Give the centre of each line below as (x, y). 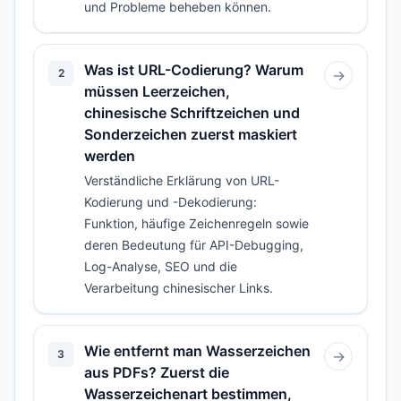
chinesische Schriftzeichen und (192, 113)
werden (110, 156)
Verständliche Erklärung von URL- (182, 180)
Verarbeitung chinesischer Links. (179, 288)
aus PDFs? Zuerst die (157, 372)
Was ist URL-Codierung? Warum (194, 70)
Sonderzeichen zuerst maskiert (191, 134)
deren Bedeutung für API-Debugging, (194, 245)
